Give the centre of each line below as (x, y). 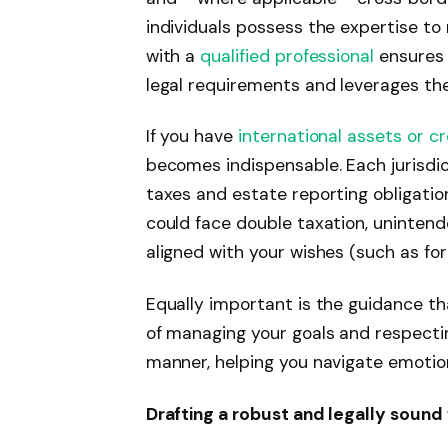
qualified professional (287, 55)
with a (173, 55)
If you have (191, 136)
